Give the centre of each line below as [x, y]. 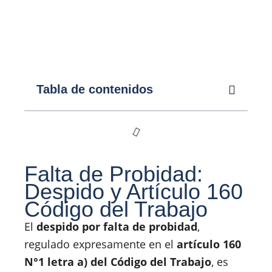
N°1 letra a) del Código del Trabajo [118, 262]
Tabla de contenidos [95, 90]
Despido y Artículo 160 [134, 192]
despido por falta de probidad [117, 227]
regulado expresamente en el [100, 244]
